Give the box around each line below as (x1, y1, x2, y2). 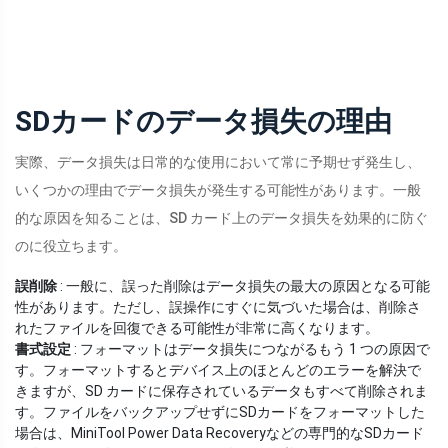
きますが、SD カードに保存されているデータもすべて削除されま (15, 383, 428, 400)
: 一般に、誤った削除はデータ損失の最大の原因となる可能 (57, 278, 430, 295)
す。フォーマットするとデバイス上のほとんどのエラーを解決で (15, 362, 421, 379)
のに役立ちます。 (15, 238, 127, 255)
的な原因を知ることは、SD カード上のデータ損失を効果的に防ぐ (15, 210, 428, 227)
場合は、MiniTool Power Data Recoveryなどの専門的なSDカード (15, 425, 424, 442)
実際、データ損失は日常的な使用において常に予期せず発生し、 (15, 154, 421, 171)
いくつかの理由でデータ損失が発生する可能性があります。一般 (15, 182, 421, 199)
